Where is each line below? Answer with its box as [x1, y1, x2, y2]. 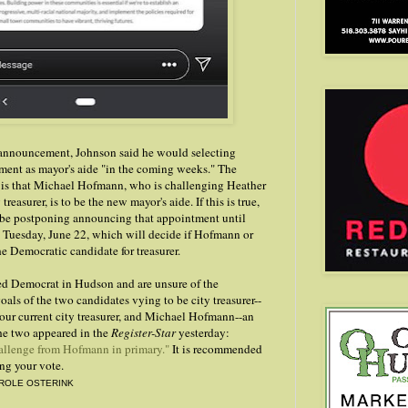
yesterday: [178, 324, 229, 342]
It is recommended [169, 341, 262, 358]
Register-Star [111, 324, 178, 342]
